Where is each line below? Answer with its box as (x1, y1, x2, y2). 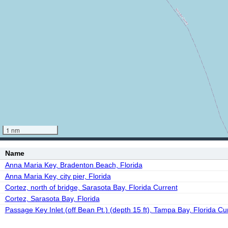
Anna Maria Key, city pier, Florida (5, 172, 111, 180)
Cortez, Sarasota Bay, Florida (5, 194, 100, 203)
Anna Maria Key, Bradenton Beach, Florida (5, 161, 142, 169)
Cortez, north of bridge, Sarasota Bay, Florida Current (5, 183, 178, 191)
